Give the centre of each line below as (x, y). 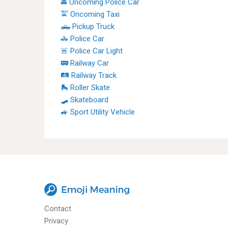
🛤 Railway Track (89, 75)
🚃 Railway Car (85, 63)
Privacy (56, 221)
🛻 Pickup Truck (88, 26)
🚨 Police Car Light (92, 51)
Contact (58, 209)
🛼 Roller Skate (85, 88)
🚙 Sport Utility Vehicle (98, 112)
